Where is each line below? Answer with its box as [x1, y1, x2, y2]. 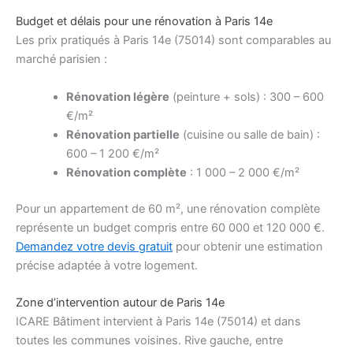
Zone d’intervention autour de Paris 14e [16, 295, 225, 310]
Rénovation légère [65, 89, 169, 104]
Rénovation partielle [65, 127, 180, 142]
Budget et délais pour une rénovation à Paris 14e [16, 14, 273, 29]
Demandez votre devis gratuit [16, 239, 173, 254]
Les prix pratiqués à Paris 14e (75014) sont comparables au [16, 33, 331, 48]
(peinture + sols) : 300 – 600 [169, 89, 324, 104]
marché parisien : [16, 52, 107, 67]
